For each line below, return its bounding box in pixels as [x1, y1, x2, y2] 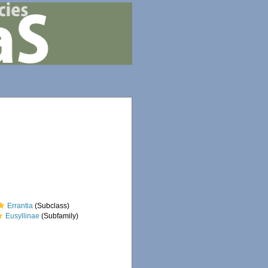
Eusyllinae [5, 212, 40, 220]
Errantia [7, 202, 33, 210]
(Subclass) [33, 202, 70, 210]
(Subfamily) [39, 212, 79, 220]
